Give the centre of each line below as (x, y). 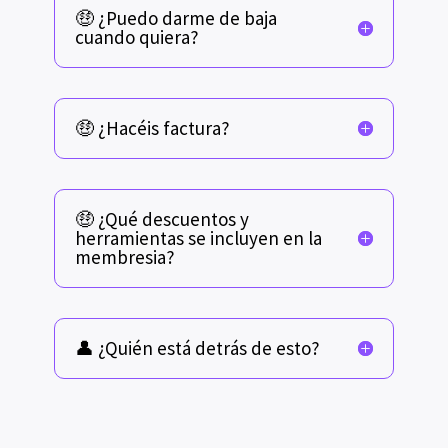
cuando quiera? (136, 36)
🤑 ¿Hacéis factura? (152, 127)
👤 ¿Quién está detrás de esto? (197, 347)
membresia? (124, 256)
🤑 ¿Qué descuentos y (161, 218)
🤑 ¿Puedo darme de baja (175, 17)
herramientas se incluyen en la (198, 237)
